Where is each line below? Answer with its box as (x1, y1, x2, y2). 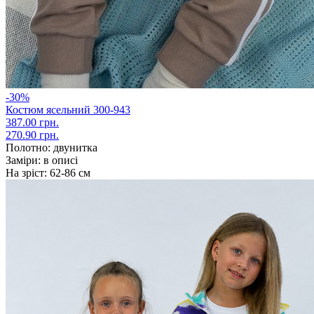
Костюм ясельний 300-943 (6, 103, 130, 116)
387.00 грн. (6, 116, 59, 128)
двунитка (50, 141, 97, 153)
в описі (41, 153, 78, 166)
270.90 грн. (6, 128, 59, 141)
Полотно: (6, 141, 50, 153)
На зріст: (6, 166, 47, 179)
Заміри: (6, 153, 41, 166)
